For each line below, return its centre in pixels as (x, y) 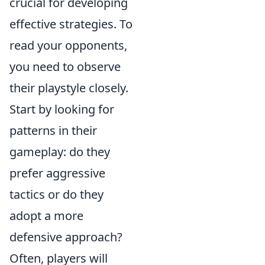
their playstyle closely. (69, 88)
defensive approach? (66, 237)
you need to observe (65, 66)
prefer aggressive (57, 173)
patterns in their (53, 130)
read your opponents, (68, 45)
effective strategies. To (71, 24)
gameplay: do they (60, 151)
